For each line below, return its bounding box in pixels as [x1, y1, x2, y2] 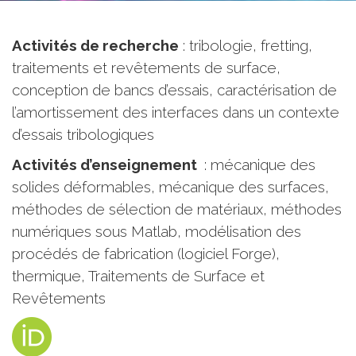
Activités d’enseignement [12, 156, 200, 173]
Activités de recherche [12, 37, 179, 54]
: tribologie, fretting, [179, 37, 312, 54]
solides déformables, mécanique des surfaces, [12, 178, 329, 195]
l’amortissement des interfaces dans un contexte [12, 103, 339, 121]
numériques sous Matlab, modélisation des [12, 222, 301, 240]
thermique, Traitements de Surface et [12, 267, 265, 284]
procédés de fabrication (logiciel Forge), [12, 245, 280, 262]
